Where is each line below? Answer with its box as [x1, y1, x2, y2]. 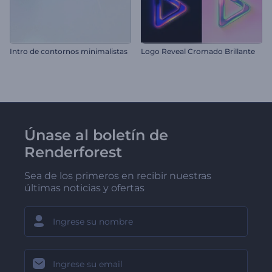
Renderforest [24, 143, 122, 161]
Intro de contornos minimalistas [10, 46, 127, 56]
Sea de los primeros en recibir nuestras [24, 169, 211, 182]
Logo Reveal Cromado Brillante [141, 46, 255, 56]
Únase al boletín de [24, 126, 168, 144]
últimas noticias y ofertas [24, 182, 144, 194]
